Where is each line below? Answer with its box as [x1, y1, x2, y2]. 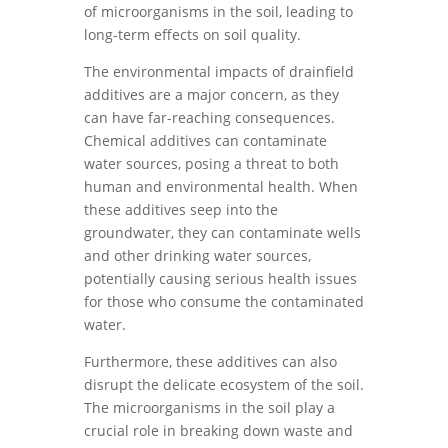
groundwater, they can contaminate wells [84, 223, 361, 242]
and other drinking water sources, [84, 246, 311, 265]
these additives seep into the [84, 200, 278, 219]
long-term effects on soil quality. [84, 25, 301, 44]
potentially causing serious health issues [84, 269, 357, 288]
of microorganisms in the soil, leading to [84, 2, 353, 21]
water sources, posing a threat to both [84, 154, 339, 173]
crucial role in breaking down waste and [84, 421, 353, 440]
